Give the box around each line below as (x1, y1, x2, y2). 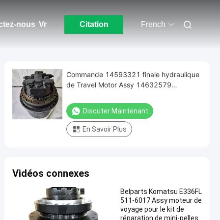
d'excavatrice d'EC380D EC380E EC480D (66, 91, 202, 99)
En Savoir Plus (82, 125, 127, 133)
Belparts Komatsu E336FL (120, 188, 202, 195)
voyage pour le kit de (120, 205, 184, 213)
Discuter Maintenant (83, 107, 148, 115)
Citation (79, 20, 109, 28)
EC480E (66, 101, 92, 110)
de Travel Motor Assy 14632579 (66, 81, 171, 89)
